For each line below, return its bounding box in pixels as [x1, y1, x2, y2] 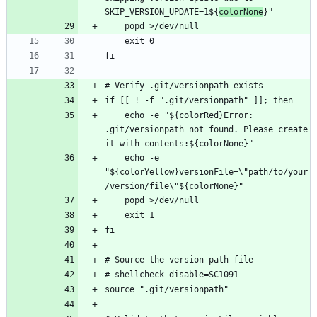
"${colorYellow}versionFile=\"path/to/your [105, 167, 308, 178]
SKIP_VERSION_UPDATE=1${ [105, 7, 219, 18]
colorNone [219, 7, 263, 18]
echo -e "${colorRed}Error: [105, 110, 125, 121]
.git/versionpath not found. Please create [105, 125, 308, 135]
